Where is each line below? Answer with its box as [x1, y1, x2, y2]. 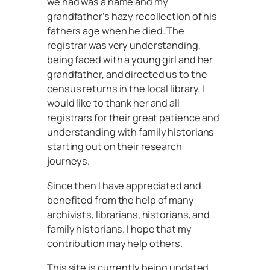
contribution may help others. [47, 236, 183, 250]
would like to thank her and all [47, 96, 180, 110]
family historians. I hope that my [47, 222, 192, 236]
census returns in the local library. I [47, 82, 205, 96]
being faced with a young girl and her [47, 53, 213, 67]
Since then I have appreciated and [47, 178, 201, 192]
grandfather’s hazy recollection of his [47, 10, 218, 24]
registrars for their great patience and [47, 111, 220, 125]
